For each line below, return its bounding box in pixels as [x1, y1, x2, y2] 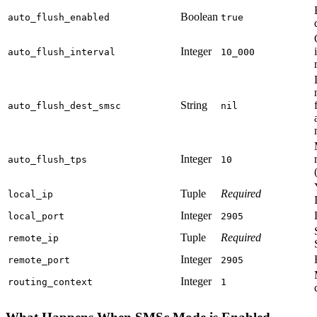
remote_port [8, 255, 70, 266]
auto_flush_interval [8, 47, 115, 58]
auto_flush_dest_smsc [8, 100, 121, 112]
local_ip [8, 189, 53, 200]
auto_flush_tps [8, 154, 87, 166]
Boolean [180, 11, 218, 23]
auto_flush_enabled [8, 12, 110, 23]
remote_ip [8, 233, 59, 244]
